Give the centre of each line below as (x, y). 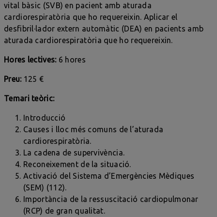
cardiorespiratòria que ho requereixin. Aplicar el (91, 17)
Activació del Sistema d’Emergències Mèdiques (109, 176)
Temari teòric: (29, 98)
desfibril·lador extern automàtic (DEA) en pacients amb (104, 28)
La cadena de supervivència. (74, 152)
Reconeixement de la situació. (77, 164)
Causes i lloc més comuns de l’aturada (93, 129)
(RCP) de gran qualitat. (64, 210)
